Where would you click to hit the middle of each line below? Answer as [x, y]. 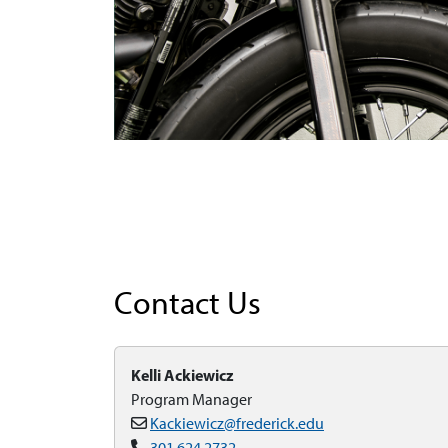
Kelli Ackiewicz [182, 375]
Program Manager [191, 399]
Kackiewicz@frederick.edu [237, 423]
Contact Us [187, 303]
